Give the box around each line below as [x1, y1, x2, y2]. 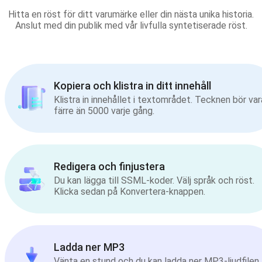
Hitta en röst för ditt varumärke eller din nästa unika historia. [8, 8, 254, 20]
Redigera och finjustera [54, 160, 165, 173]
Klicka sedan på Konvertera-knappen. [54, 186, 205, 198]
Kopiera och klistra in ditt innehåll [54, 80, 211, 92]
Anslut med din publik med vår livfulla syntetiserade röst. [15, 19, 247, 31]
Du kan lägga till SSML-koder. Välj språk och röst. [54, 175, 254, 187]
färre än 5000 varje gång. [54, 105, 154, 117]
